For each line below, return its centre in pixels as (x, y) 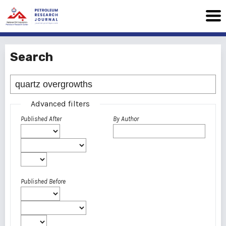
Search (32, 57)
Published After (41, 119)
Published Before (43, 181)
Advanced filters (60, 104)
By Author (126, 119)
